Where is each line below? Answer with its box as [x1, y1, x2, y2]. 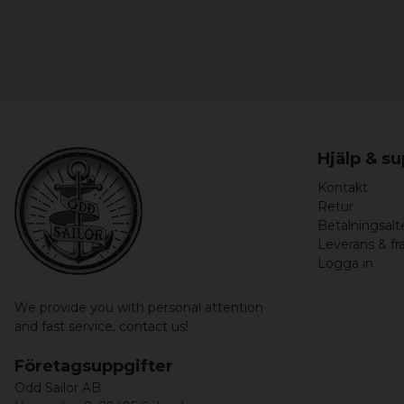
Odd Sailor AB [14, 380, 101, 397]
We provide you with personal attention [14, 299, 263, 317]
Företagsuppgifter [14, 356, 173, 377]
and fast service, [14, 318, 119, 335]
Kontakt [317, 179, 368, 197]
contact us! [119, 318, 192, 335]
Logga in [317, 255, 373, 272]
